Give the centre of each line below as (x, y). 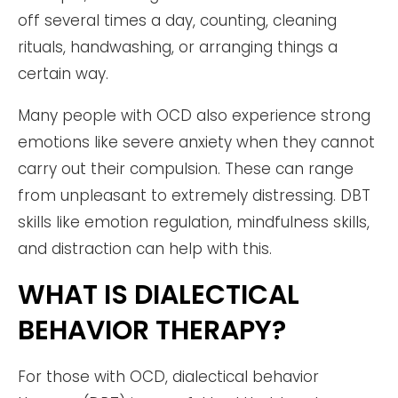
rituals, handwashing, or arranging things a (178, 47)
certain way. (63, 73)
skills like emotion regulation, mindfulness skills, (194, 222)
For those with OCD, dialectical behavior (168, 376)
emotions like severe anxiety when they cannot (196, 142)
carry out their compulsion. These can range (186, 168)
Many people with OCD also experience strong (194, 115)
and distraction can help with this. (145, 248)
